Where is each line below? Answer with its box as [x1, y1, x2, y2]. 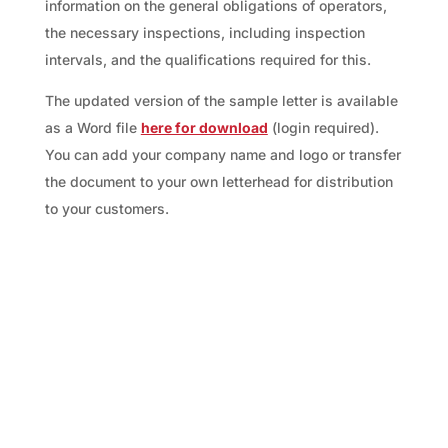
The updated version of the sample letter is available [44, 91, 398, 109]
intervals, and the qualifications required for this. [44, 50, 371, 68]
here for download [140, 118, 268, 136]
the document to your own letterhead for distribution [44, 172, 393, 190]
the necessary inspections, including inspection [44, 23, 365, 41]
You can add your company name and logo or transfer [44, 145, 401, 163]
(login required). [267, 118, 379, 136]
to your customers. [44, 199, 169, 217]
